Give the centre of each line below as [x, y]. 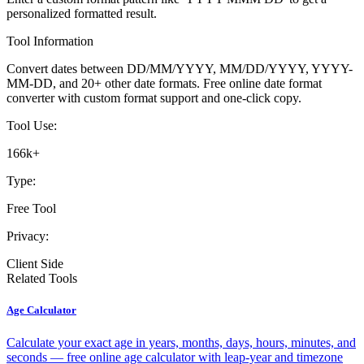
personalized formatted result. [82, 14]
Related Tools [42, 279]
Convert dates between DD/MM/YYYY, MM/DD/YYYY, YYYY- [180, 69]
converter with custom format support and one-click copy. [154, 98]
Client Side [35, 264]
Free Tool [31, 209]
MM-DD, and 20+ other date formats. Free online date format [164, 84]
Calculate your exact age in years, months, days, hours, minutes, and [181, 342]
